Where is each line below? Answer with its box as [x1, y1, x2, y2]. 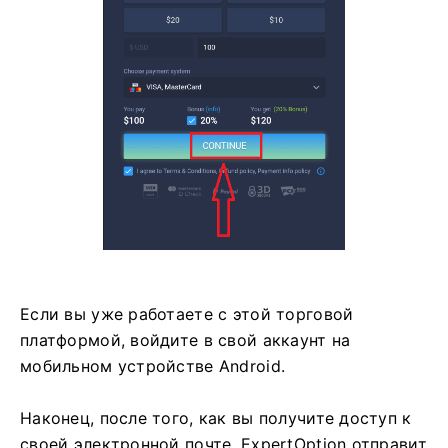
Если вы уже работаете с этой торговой [20, 303, 354, 324]
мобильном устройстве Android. [20, 355, 286, 376]
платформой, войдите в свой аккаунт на [20, 329, 351, 350]
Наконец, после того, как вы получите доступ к [20, 407, 412, 428]
